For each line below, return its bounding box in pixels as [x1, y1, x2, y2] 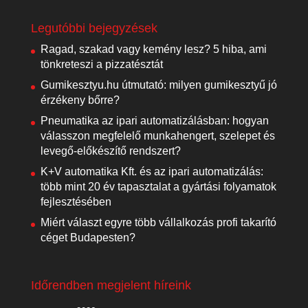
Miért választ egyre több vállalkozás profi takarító [40, 217, 276, 229]
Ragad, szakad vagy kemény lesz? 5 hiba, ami [40, 43, 267, 56]
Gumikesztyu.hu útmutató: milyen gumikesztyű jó [40, 79, 277, 91]
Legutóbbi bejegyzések [30, 21, 157, 36]
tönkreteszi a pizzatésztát [40, 58, 163, 71]
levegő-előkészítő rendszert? [40, 145, 181, 157]
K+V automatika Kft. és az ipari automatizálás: [40, 166, 263, 178]
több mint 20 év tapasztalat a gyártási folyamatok [40, 181, 276, 193]
